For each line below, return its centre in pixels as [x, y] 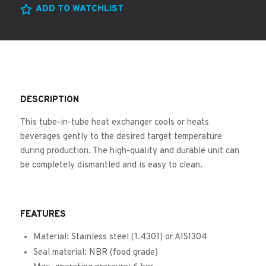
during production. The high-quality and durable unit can [129, 151]
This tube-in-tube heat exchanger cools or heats [114, 123]
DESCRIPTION [49, 100]
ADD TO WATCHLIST [79, 9]
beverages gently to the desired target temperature [121, 137]
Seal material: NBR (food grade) [96, 252]
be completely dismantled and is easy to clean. [111, 166]
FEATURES [43, 215]
